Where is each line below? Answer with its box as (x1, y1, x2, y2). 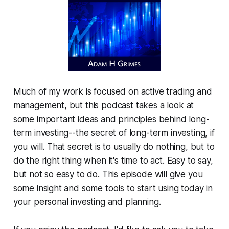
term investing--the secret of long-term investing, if (13, 127, 215, 138)
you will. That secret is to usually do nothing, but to (13, 141, 215, 152)
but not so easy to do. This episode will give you (13, 169, 203, 179)
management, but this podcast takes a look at (13, 100, 194, 110)
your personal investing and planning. (13, 196, 161, 207)
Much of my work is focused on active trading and (13, 86, 212, 97)
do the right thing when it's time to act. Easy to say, (13, 155, 213, 166)
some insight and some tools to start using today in (13, 182, 213, 193)
